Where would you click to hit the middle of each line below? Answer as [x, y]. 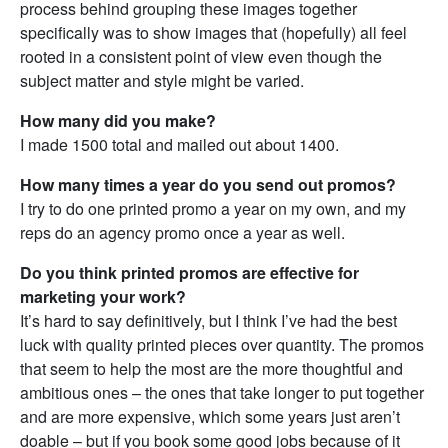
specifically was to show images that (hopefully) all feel [213, 32]
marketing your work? [103, 296]
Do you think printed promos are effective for [189, 272]
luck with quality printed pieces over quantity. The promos [222, 344]
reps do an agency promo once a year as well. [182, 232]
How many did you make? [118, 120]
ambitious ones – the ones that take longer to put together [222, 392]
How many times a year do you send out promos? [208, 184]
